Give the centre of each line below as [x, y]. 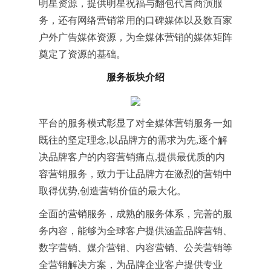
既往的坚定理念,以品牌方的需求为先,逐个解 [133, 140]
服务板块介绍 [135, 77]
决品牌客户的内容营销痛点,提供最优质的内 [132, 157]
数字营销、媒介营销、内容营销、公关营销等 [135, 248]
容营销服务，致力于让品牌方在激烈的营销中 [135, 174]
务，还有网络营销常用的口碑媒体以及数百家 [135, 20]
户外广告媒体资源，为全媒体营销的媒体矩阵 [135, 37]
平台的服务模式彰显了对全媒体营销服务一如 [135, 123]
